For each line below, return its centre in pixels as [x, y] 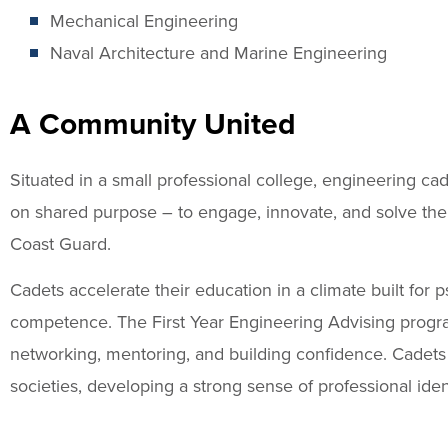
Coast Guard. [60, 243]
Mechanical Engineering [144, 20]
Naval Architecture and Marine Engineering [218, 52]
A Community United [153, 123]
